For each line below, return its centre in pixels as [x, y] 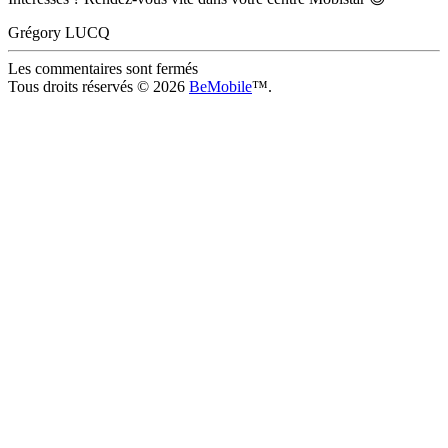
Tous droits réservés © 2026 [98, 87]
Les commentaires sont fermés [103, 69]
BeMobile [220, 87]
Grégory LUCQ [59, 33]
